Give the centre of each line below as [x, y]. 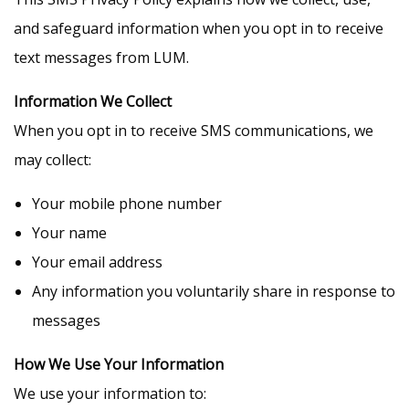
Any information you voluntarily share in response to [214, 291]
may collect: [52, 160]
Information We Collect [93, 101]
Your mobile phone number [127, 204]
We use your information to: [110, 393]
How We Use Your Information [119, 364]
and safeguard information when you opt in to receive [199, 28]
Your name [69, 233]
